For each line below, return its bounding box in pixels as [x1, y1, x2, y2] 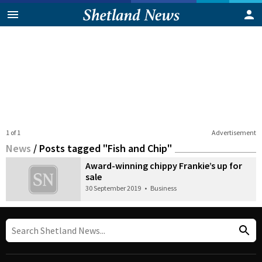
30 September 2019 [85, 183, 142, 192]
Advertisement [211, 127, 256, 137]
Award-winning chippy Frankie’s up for [85, 159, 243, 171]
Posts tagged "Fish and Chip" [39, 141, 172, 155]
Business [150, 183, 177, 192]
